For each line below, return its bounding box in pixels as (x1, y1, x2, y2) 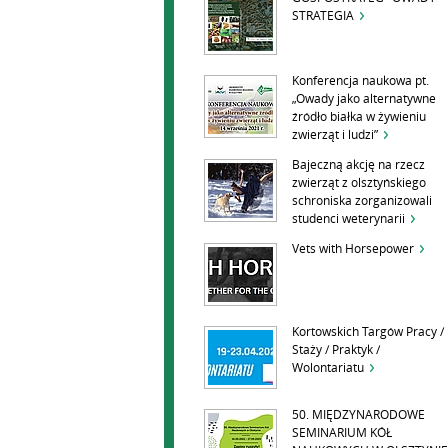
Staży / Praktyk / (292, 343, 380, 357)
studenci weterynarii (292, 212, 405, 226)
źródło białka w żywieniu (292, 110, 426, 124)
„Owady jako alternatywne (292, 92, 436, 106)
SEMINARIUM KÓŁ (292, 426, 392, 440)
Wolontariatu (292, 361, 364, 375)
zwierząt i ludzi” (292, 128, 378, 142)
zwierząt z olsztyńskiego (292, 176, 426, 190)
